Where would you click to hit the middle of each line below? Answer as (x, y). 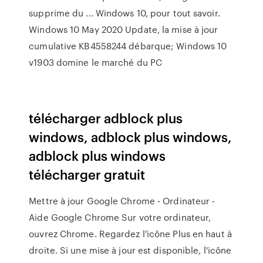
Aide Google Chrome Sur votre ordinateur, (120, 217)
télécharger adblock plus (106, 118)
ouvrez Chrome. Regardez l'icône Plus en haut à (130, 234)
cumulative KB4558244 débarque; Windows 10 (128, 46)
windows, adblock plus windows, (131, 136)
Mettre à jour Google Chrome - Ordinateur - (122, 201)
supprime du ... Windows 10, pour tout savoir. (124, 13)
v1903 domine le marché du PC (96, 62)
